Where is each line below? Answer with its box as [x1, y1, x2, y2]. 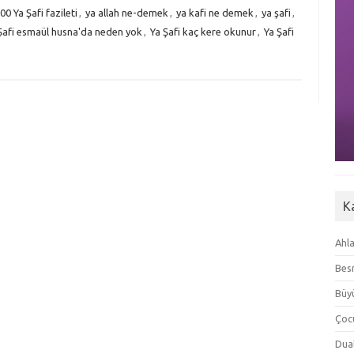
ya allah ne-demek [85, 7, 168, 18]
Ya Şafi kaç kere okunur [149, 26, 256, 37]
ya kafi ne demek [175, 7, 254, 18]
